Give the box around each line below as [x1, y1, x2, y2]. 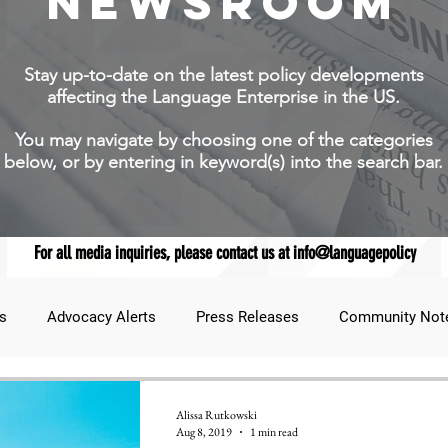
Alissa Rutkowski [175, 406, 257, 423]
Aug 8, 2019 [175, 424, 232, 441]
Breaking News [345, 388, 445, 407]
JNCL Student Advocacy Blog [110, 388, 305, 407]
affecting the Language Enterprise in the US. [47, 86, 400, 109]
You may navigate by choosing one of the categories [14, 129, 433, 152]
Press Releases [196, 308, 299, 327]
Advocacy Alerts [47, 308, 156, 327]
